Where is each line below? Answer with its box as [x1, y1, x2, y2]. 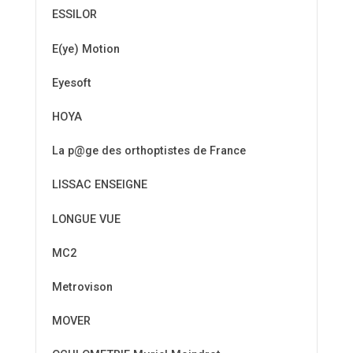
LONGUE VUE [52, 212, 121, 226]
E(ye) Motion [52, 42, 120, 56]
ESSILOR [52, 8, 97, 22]
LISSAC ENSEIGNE [52, 178, 147, 192]
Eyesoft [52, 76, 91, 90]
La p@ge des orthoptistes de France [52, 144, 246, 158]
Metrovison [52, 280, 113, 294]
